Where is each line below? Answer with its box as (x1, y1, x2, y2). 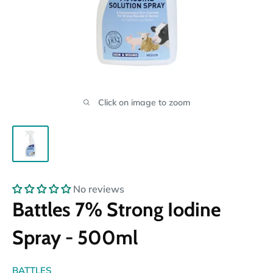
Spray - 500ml (12, 225, 138, 249)
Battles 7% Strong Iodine (12, 197, 221, 221)
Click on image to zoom (97, 96, 190, 108)
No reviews (73, 182, 124, 195)
